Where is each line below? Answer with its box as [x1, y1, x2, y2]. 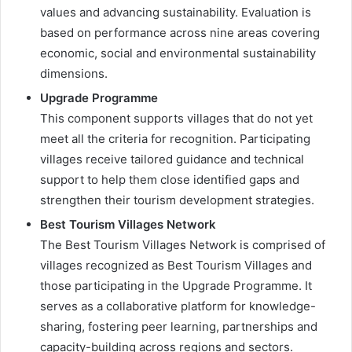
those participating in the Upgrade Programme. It [40, 278, 312, 294]
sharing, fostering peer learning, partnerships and [40, 319, 317, 335]
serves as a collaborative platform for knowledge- [40, 299, 316, 314]
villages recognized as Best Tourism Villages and [40, 258, 312, 273]
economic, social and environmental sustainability [40, 46, 316, 61]
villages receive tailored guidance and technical [40, 152, 304, 167]
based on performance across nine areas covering [40, 25, 320, 41]
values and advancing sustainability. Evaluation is [40, 5, 311, 20]
